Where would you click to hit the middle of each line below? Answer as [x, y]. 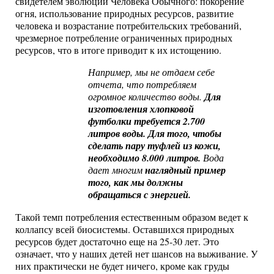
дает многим [117, 170]
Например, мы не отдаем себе [152, 72]
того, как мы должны [136, 183]
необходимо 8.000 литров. [146, 158]
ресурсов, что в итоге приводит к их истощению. [118, 50]
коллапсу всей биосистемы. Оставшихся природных [125, 229]
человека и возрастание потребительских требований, [128, 26]
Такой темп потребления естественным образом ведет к [132, 217]
